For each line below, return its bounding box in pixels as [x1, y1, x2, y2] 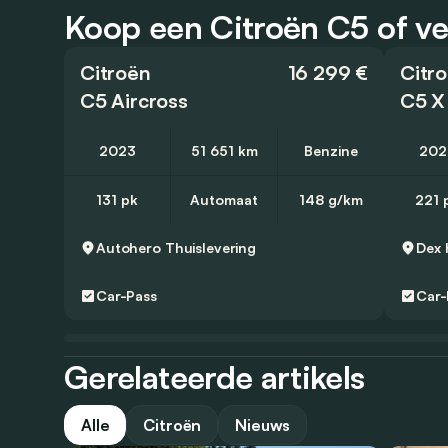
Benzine [304, 141, 358, 159]
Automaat [190, 190, 258, 208]
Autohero [96, 238, 161, 256]
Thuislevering [164, 238, 257, 256]
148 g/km [299, 190, 363, 208]
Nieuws [235, 414, 291, 435]
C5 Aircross [80, 87, 188, 113]
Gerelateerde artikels [64, 356, 365, 397]
